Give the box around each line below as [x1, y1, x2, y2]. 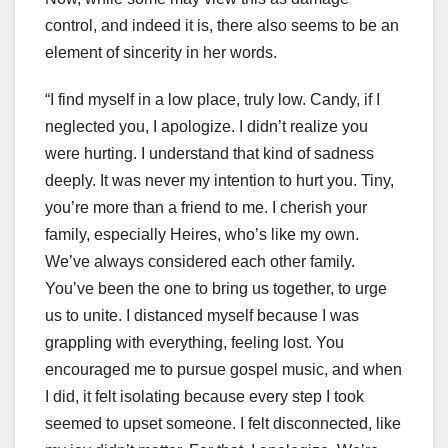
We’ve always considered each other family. [45, 253, 355, 271]
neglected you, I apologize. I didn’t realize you [45, 118, 368, 136]
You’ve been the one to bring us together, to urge [45, 280, 387, 298]
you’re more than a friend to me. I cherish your [45, 199, 367, 217]
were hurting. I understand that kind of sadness [45, 145, 374, 163]
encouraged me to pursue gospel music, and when [45, 361, 402, 379]
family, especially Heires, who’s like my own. [45, 226, 359, 244]
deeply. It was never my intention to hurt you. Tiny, [45, 172, 394, 190]
